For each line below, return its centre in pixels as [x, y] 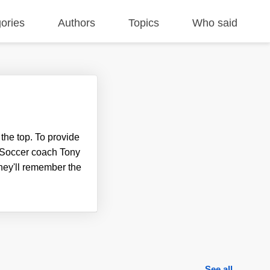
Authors [77, 23]
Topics [144, 23]
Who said [215, 23]
